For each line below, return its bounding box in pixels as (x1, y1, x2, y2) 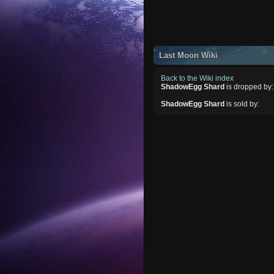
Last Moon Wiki (159, 50, 218, 60)
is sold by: (224, 99, 260, 108)
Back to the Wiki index (161, 73, 234, 83)
